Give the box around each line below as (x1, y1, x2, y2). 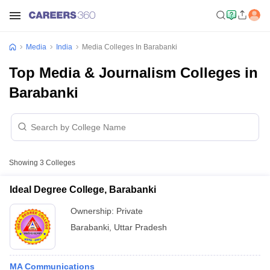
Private (116, 206, 143, 216)
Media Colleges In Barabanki (82, 43, 177, 51)
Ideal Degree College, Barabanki (10, 184, 156, 195)
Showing (9, 159, 40, 167)
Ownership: (71, 206, 116, 216)
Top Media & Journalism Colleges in (9, 64, 258, 81)
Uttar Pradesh (114, 222, 167, 232)
